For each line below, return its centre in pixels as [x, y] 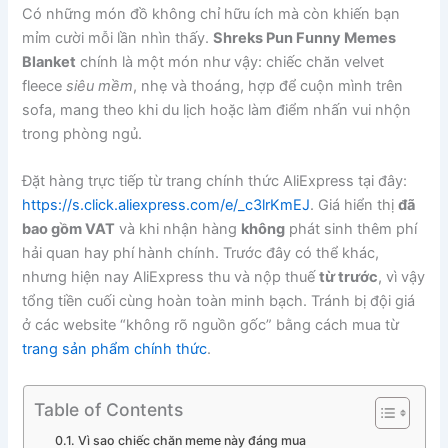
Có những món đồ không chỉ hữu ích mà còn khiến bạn [211, 13]
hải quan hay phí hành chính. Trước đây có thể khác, [201, 253]
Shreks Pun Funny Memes [305, 37]
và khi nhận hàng [178, 229]
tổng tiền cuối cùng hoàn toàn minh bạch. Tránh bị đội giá [219, 301]
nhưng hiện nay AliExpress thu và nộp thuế [171, 277]
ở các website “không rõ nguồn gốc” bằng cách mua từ [211, 325]
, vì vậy [402, 277]
